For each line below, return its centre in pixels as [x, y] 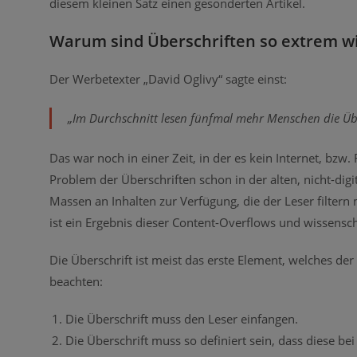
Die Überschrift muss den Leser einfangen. [182, 318]
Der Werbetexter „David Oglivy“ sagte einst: [168, 78]
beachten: [76, 281]
